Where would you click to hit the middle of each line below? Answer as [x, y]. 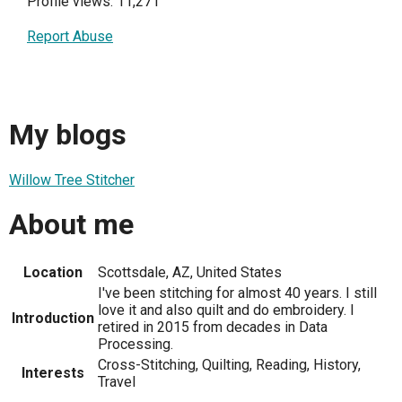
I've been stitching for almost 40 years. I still [237, 293]
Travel [117, 381]
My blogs [68, 135]
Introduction [53, 318]
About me [71, 225]
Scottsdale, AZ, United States [190, 272]
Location [53, 272]
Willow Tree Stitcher [72, 179]
